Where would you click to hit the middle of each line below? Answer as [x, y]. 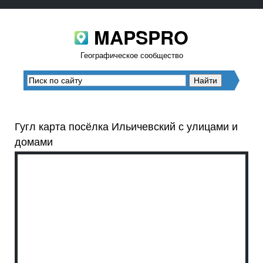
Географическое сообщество [131, 55]
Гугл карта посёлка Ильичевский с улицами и [126, 126]
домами [34, 141]
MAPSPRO [141, 37]
